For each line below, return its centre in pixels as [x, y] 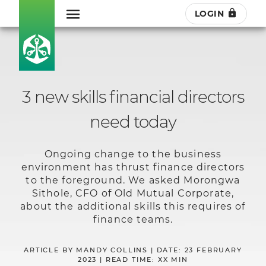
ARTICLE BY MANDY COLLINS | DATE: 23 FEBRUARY [133, 250]
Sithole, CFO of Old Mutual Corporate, [133, 193]
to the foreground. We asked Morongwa [133, 180]
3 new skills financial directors [133, 97]
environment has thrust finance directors [133, 167]
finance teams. [133, 219]
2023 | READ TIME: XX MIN [133, 259]
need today [133, 122]
